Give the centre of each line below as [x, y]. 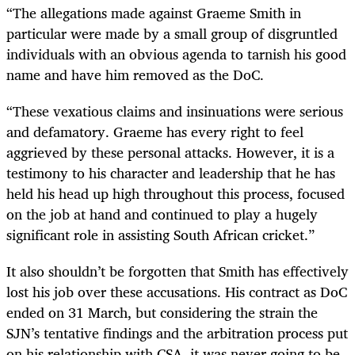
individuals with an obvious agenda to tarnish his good [176, 53]
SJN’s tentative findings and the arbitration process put [177, 332]
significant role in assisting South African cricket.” [160, 234]
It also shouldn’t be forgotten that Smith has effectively [177, 271]
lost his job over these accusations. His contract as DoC [177, 291]
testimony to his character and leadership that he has [171, 172]
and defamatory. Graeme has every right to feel [155, 131]
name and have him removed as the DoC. [135, 74]
